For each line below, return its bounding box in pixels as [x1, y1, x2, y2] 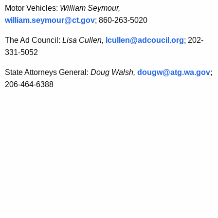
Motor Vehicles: [5, 4, 60, 13]
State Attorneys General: [5, 68, 91, 77]
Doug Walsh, [91, 68, 137, 77]
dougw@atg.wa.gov [137, 68, 210, 77]
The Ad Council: [5, 36, 62, 45]
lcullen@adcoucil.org [106, 36, 184, 45]
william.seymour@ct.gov [5, 16, 95, 25]
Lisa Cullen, [62, 36, 106, 45]
